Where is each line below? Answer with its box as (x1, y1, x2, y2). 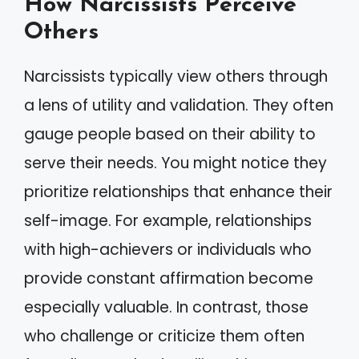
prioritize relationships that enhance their (24, 180, 333, 203)
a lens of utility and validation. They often (24, 94, 333, 116)
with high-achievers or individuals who (24, 238, 312, 260)
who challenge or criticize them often (24, 325, 305, 347)
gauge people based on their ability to (24, 123, 316, 145)
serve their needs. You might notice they (24, 151, 327, 174)
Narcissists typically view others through (24, 65, 328, 87)
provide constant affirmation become (24, 267, 313, 289)
